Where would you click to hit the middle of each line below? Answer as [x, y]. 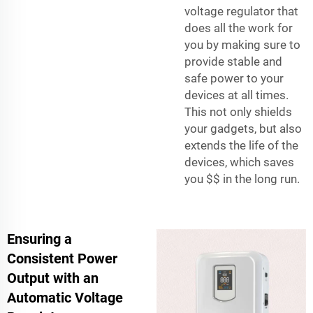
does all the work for [239, 28]
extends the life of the [241, 145]
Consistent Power [62, 258]
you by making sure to [242, 44]
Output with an [53, 278]
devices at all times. [236, 95]
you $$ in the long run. [242, 179]
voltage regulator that [241, 11]
